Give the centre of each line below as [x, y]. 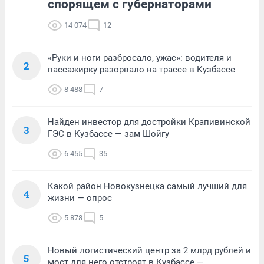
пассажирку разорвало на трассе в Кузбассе [141, 69]
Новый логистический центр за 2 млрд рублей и [149, 250]
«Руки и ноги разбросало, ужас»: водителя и [140, 57]
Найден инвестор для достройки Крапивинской [149, 122]
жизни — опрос [80, 198]
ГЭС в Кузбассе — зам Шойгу [108, 133]
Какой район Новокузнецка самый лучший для [147, 186]
